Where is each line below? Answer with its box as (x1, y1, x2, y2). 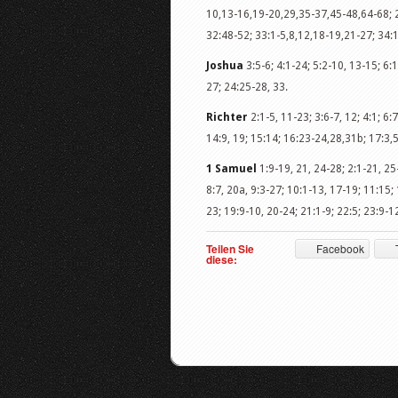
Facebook (315, 241, 364, 256)
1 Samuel (206, 163, 257, 175)
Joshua (206, 60, 243, 72)
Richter (206, 111, 251, 123)
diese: (206, 251, 237, 267)
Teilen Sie (206, 241, 254, 257)
